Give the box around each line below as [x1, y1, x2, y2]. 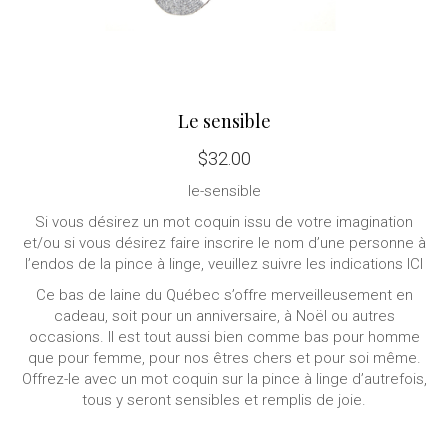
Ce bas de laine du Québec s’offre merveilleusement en [35, 286, 413, 304]
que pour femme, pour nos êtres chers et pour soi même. [27, 349, 421, 367]
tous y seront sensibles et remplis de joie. [82, 391, 366, 409]
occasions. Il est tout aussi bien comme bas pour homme [28, 328, 420, 346]
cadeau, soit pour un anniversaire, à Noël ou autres [53, 307, 395, 325]
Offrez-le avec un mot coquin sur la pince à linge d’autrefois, [21, 370, 427, 388]
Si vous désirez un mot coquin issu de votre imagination [35, 213, 413, 231]
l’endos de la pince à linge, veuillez [25, 255, 262, 273]
